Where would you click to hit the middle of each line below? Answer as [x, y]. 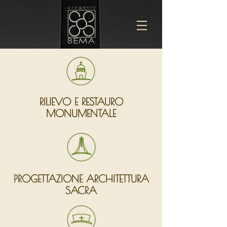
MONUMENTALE [81, 113]
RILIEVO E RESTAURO [81, 102]
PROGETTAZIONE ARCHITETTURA [81, 179]
